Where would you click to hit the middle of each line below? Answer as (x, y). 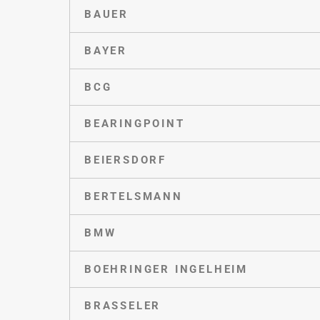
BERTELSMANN (134, 196)
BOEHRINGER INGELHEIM (166, 269)
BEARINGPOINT (135, 123)
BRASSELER (123, 305)
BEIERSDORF (125, 160)
